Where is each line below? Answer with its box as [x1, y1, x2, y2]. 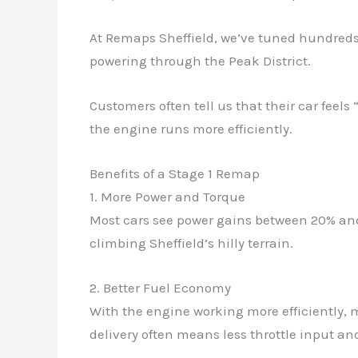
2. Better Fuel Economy [89, 280, 231, 296]
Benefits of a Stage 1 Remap [89, 165, 260, 182]
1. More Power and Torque [89, 189, 245, 205]
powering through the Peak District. [89, 52, 311, 69]
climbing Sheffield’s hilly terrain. [89, 235, 293, 252]
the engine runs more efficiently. [89, 120, 292, 137]
